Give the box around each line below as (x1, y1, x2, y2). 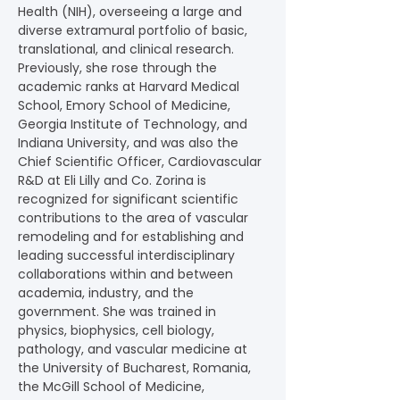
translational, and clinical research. (18, 40, 237, 58)
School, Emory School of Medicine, (18, 96, 234, 114)
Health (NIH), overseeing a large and (18, 3, 246, 21)
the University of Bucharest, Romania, (18, 359, 254, 377)
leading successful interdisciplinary (18, 246, 238, 264)
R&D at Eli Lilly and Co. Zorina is (18, 171, 210, 189)
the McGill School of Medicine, (18, 378, 208, 396)
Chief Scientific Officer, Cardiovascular (18, 153, 265, 171)
